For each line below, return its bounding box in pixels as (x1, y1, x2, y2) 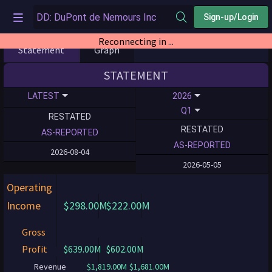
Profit (22, 243, 47, 255)
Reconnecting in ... (98, 35, 174, 47)
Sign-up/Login (203, 12, 259, 22)
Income (7, 199, 41, 212)
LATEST (28, 91, 59, 101)
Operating (7, 180, 52, 194)
